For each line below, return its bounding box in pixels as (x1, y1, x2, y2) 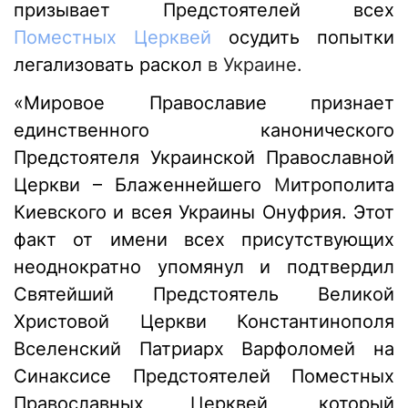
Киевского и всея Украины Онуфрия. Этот (14, 201, 394, 224)
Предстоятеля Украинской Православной (14, 147, 394, 169)
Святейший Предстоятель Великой (14, 283, 394, 306)
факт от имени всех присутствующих (14, 229, 394, 251)
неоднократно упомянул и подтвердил (14, 256, 394, 279)
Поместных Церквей (14, 26, 211, 49)
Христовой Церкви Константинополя (14, 311, 394, 333)
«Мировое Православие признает (14, 92, 394, 115)
